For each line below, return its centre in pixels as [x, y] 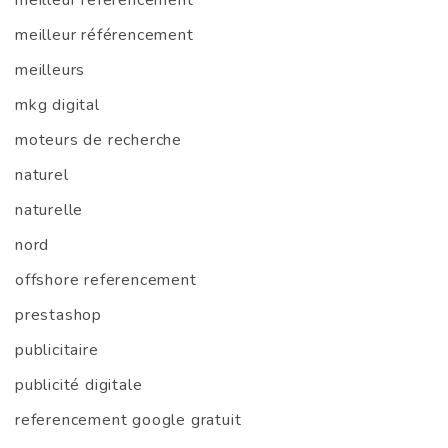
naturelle [49, 210]
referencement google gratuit [128, 420]
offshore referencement [106, 280]
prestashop [58, 315]
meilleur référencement [104, 35]
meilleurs [50, 70]
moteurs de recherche [98, 140]
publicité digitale [79, 385]
